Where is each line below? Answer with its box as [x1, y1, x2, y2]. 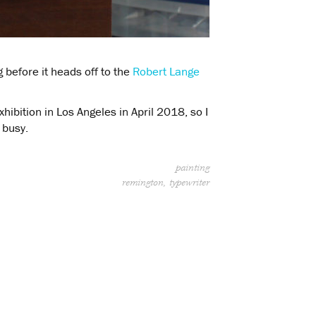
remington [122, 176, 164, 189]
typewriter [169, 176, 209, 189]
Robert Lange [133, 63, 200, 79]
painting [176, 161, 209, 174]
